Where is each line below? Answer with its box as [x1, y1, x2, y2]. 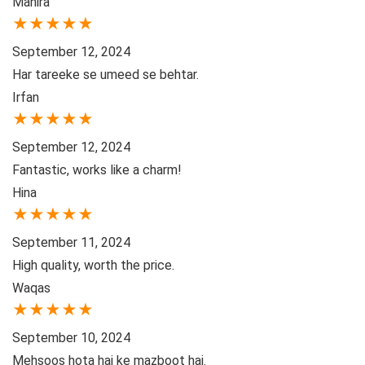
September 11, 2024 [12, 235, 130, 251]
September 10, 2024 [12, 330, 130, 346]
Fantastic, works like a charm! [12, 162, 182, 178]
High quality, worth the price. [12, 257, 174, 274]
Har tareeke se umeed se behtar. [12, 67, 199, 83]
